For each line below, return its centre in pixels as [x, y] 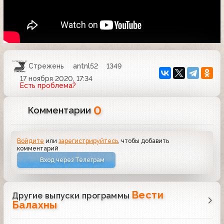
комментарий [38, 148]
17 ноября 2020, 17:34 [56, 78]
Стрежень [46, 66]
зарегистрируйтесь [88, 140]
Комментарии [61, 110]
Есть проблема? [48, 85]
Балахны [35, 205]
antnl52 [85, 66]
